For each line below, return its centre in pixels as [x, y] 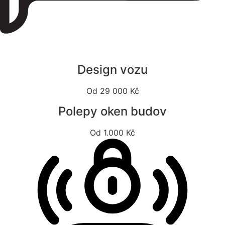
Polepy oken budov [113, 111]
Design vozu [113, 69]
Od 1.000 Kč [113, 132]
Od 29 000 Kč [113, 91]
